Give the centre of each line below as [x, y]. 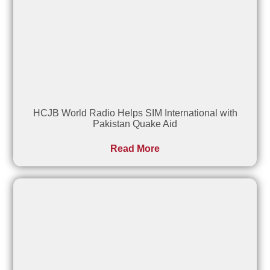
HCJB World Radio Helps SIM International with [135, 113]
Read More [135, 149]
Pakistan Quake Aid [135, 124]
